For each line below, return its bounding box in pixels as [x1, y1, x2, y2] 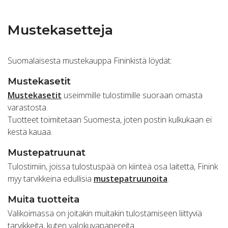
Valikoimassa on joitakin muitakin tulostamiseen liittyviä [8, 208, 202, 219]
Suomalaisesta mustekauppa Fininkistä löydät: [8, 55, 172, 67]
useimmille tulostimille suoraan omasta [62, 90, 203, 101]
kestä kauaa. [8, 126, 52, 138]
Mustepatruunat [8, 147, 85, 159]
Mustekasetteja [8, 22, 113, 39]
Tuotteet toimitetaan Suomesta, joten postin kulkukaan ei [8, 114, 212, 126]
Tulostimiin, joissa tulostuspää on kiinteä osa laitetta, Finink [8, 161, 218, 173]
